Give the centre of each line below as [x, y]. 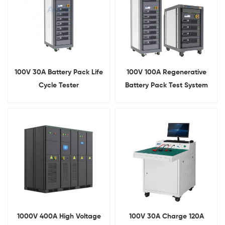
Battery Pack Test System [166, 85]
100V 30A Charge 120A [166, 216]
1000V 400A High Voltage [59, 216]
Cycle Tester [59, 85]
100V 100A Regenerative [166, 72]
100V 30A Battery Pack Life [59, 72]
